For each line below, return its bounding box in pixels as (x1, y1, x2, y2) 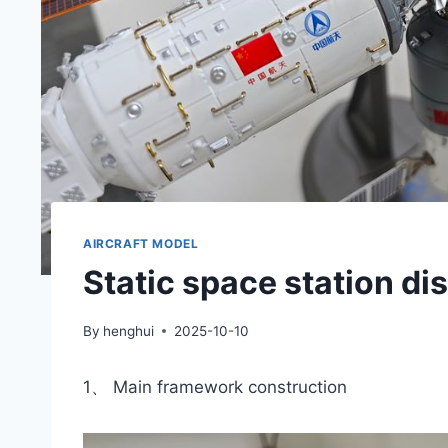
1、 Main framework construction (83, 376, 347, 397)
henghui (103, 322, 155, 339)
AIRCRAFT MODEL (83, 236, 199, 252)
